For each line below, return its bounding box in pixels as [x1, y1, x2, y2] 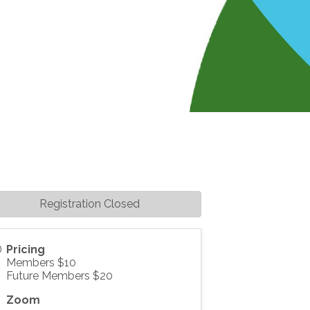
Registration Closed [39, 197, 140, 210]
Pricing [6, 243, 45, 256]
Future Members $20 [6, 269, 113, 282]
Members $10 [6, 256, 76, 269]
